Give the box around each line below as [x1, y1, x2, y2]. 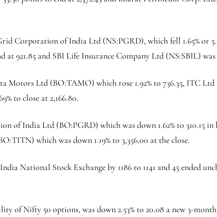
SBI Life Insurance [52, 50, 116, 61]
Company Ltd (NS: [116, 50, 181, 61]
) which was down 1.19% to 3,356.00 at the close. [31, 134, 190, 145]
